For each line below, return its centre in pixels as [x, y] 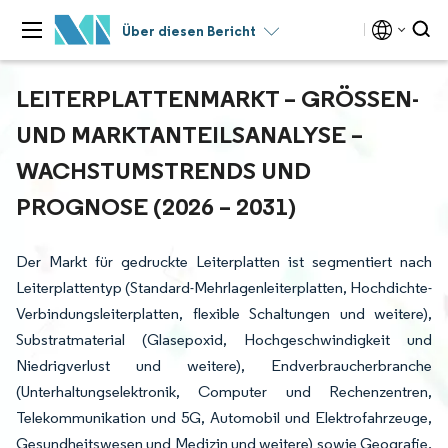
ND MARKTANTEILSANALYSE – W [189, 134]
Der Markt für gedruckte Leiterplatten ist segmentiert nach [224, 261]
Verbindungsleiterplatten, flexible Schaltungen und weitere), [224, 313]
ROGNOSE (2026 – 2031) [152, 206]
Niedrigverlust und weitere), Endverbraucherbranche [224, 365]
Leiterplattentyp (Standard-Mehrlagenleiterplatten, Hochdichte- [224, 287]
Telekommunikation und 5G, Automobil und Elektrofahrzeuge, [224, 417]
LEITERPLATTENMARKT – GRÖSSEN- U [217, 98]
